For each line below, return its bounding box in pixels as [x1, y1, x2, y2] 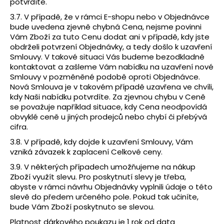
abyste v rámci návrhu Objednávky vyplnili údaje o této [10, 181, 212, 192]
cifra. [10, 121, 28, 132]
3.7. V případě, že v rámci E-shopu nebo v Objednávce [10, 11, 209, 22]
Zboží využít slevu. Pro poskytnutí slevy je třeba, [10, 171, 186, 182]
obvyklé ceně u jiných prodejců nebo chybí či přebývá [10, 111, 207, 122]
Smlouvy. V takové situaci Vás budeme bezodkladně [10, 51, 204, 62]
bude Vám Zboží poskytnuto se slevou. [10, 201, 154, 212]
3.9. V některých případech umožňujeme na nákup [10, 161, 195, 172]
